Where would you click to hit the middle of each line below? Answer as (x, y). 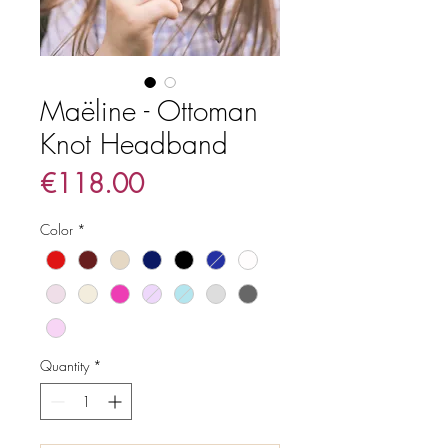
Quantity (64, 365)
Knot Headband (134, 144)
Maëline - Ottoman (149, 111)
